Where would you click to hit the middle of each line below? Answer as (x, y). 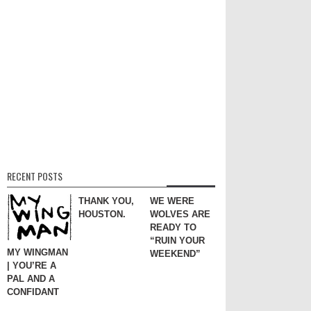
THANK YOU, (106, 201)
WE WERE (172, 201)
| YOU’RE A (32, 266)
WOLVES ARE (180, 214)
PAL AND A (31, 279)
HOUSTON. (102, 214)
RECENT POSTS (35, 176)
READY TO (173, 227)
